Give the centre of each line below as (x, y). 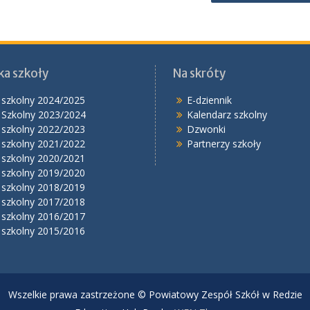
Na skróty (199, 73)
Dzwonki (206, 129)
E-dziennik (209, 100)
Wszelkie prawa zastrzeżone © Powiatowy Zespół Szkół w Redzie (155, 294)
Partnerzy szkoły (224, 144)
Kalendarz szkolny (227, 115)
